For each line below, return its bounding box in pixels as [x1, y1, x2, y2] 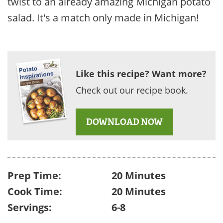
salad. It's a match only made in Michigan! [7, 11, 199, 24]
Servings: [7, 201, 52, 214]
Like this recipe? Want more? [75, 68, 207, 80]
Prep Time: [7, 169, 61, 182]
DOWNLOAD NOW [86, 116, 163, 127]
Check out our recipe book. [75, 84, 188, 96]
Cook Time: [7, 185, 62, 198]
